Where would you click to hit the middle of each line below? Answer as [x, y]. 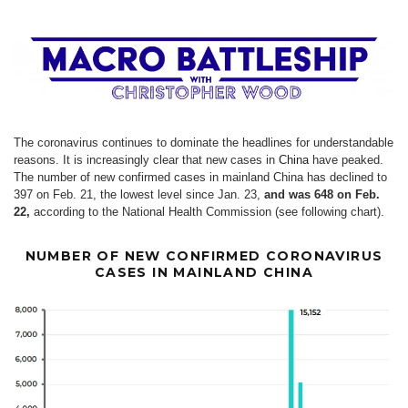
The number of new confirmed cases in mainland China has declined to [200, 177]
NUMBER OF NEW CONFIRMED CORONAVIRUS [204, 255]
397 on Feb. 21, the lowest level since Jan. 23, [139, 194]
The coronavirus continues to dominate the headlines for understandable [204, 142]
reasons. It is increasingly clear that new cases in [146, 159]
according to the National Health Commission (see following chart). [207, 211]
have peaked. [346, 159]
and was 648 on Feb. [322, 194]
